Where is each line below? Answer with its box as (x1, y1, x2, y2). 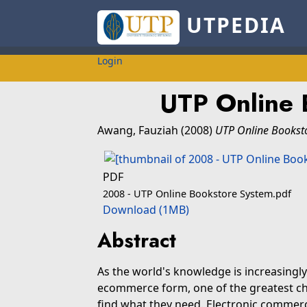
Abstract (97, 226, 176, 255)
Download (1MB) (103, 202, 189, 217)
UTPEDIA (179, 11, 286, 40)
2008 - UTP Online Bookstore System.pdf (103, 187, 291, 200)
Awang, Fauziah (97, 123, 178, 138)
